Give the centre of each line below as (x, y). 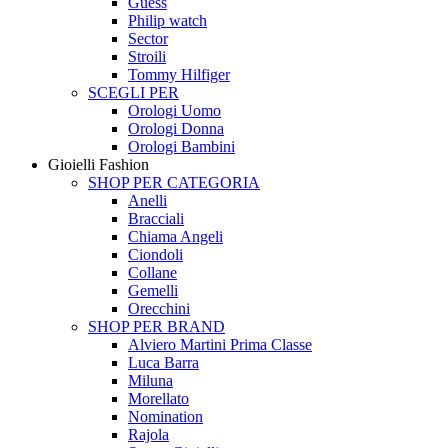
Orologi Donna (176, 128)
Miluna (150, 380)
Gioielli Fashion (98, 164)
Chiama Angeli (175, 236)
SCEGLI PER (133, 92)
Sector (148, 38)
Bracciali (156, 218)
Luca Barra (163, 362)
